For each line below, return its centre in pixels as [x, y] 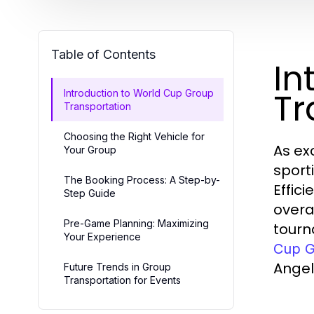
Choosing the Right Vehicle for [134, 136]
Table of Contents [103, 54]
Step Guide [90, 193]
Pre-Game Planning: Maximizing [136, 223]
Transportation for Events [122, 280]
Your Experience [102, 236]
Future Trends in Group [117, 266]
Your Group [90, 149]
